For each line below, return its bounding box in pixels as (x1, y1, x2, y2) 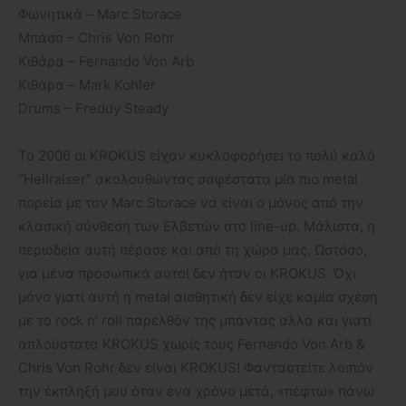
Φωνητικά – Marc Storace (18, 5, 182, 23)
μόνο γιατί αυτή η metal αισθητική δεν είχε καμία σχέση (18, 287, 378, 305)
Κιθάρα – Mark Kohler (18, 75, 156, 93)
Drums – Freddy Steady (18, 99, 169, 117)
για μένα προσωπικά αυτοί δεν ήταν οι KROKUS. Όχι (18, 264, 356, 282)
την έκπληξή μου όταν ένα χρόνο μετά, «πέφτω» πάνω (18, 382, 374, 400)
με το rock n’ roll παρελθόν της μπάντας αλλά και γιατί (18, 311, 372, 329)
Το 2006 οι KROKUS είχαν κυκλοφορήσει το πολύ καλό (18, 146, 375, 164)
